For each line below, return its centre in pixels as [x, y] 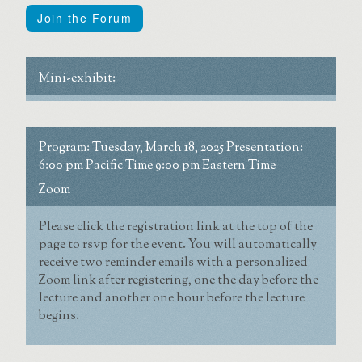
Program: [65, 148]
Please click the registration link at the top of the [176, 227]
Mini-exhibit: [77, 78]
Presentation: [265, 148]
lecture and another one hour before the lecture [172, 298]
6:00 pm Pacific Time [97, 166]
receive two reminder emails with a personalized [173, 263]
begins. [59, 316]
